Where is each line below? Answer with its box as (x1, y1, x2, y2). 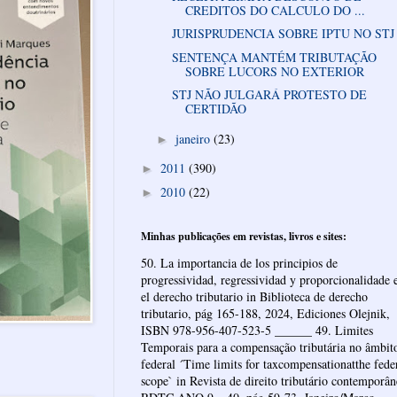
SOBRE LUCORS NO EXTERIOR (184, 62, 364, 80)
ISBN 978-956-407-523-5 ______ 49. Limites (141, 322, 373, 339)
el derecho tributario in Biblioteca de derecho (141, 288, 368, 306)
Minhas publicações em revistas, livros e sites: (141, 229, 346, 245)
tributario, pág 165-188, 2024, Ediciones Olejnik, (141, 305, 390, 323)
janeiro (175, 129, 214, 147)
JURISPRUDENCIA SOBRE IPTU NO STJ (171, 25, 394, 43)
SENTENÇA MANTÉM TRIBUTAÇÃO (171, 48, 377, 66)
